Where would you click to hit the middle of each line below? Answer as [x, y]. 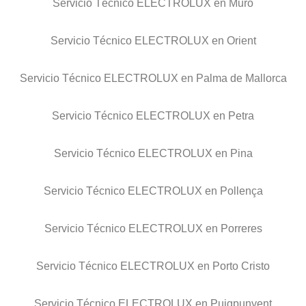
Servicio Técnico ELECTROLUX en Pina [153, 154]
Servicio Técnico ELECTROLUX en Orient [153, 41]
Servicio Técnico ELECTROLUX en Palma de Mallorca [153, 79]
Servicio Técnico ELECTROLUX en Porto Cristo [153, 266]
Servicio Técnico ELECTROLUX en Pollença [153, 191]
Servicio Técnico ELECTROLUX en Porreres [153, 229]
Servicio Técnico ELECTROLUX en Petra [153, 116]
